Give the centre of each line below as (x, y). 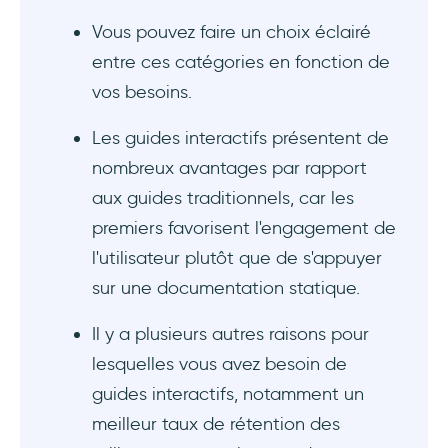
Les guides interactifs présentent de (240, 138)
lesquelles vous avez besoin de (219, 364)
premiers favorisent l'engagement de (244, 228)
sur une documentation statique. (226, 288)
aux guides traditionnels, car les (223, 198)
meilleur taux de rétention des (216, 424)
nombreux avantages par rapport (229, 168)
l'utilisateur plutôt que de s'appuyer (237, 258)
